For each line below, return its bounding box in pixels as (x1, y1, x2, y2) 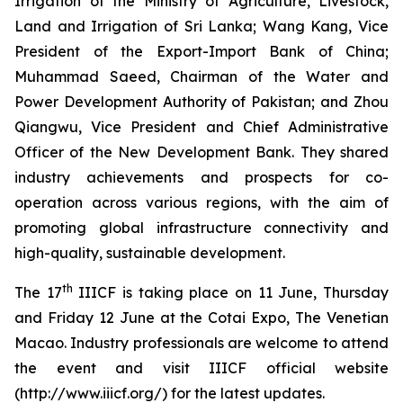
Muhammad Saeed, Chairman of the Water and (14, 67, 389, 85)
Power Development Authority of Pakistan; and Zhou (14, 93, 389, 111)
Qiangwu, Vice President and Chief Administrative (14, 118, 389, 136)
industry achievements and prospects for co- (14, 168, 389, 186)
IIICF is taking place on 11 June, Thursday (72, 283, 390, 301)
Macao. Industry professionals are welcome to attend (14, 334, 389, 352)
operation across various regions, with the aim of (14, 193, 389, 211)
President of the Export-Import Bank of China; (14, 42, 389, 60)
